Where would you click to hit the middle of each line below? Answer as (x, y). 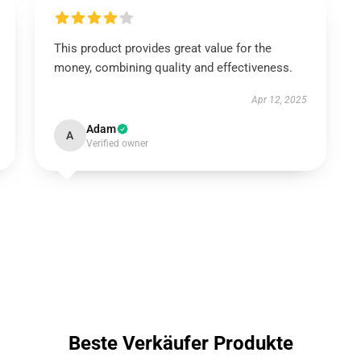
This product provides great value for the (162, 48)
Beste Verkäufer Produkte (180, 343)
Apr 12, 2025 (280, 100)
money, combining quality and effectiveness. (173, 68)
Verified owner (117, 143)
